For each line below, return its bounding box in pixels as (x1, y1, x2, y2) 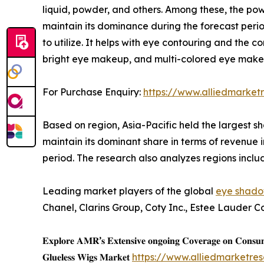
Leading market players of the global (42, 184, 216, 197)
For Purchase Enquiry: (42, 85, 143, 98)
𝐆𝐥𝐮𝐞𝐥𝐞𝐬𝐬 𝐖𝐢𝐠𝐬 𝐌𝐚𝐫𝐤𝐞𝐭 (42, 250, 132, 263)
